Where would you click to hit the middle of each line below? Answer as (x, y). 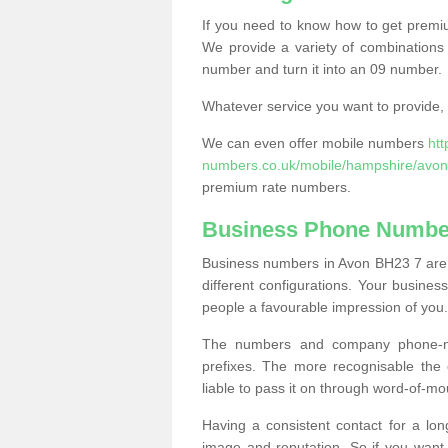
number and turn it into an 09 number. (322, 69)
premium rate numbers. (276, 187)
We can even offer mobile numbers (315, 143)
